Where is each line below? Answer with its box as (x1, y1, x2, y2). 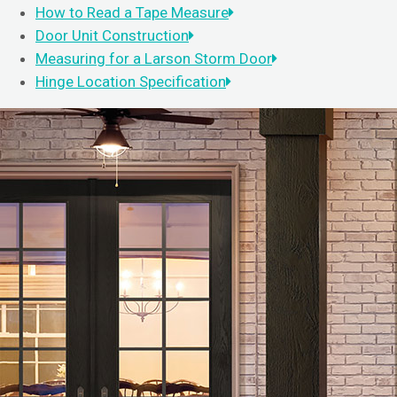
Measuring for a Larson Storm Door (35, 50, 272, 67)
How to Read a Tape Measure (35, 4, 229, 21)
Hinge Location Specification (35, 73, 226, 90)
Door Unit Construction (35, 27, 189, 44)
